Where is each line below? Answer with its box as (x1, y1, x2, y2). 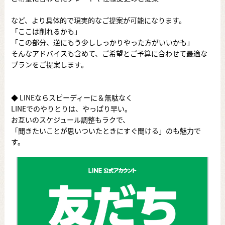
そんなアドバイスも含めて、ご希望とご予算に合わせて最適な (11, 48, 207, 58)
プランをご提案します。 (11, 59, 88, 69)
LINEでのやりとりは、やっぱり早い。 (11, 103, 132, 114)
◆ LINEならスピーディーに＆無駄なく (11, 92, 133, 102)
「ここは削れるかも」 (11, 26, 81, 36)
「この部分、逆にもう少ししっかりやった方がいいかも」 (11, 37, 194, 47)
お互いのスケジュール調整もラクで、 (11, 114, 130, 125)
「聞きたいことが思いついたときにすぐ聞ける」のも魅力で (11, 125, 201, 136)
